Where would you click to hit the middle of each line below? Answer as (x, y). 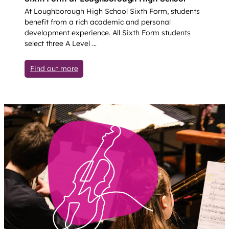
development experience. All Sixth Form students (108, 33)
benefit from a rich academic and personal (98, 22)
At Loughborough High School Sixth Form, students (112, 12)
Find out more (54, 68)
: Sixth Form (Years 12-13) (120, 68)
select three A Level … (61, 44)
